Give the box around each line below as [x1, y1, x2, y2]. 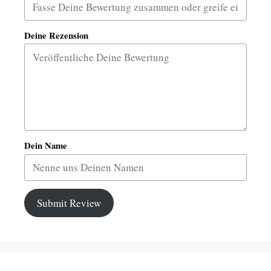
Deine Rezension [24, 28, 88, 42]
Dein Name [24, 139, 67, 152]
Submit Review [37, 195, 101, 210]
